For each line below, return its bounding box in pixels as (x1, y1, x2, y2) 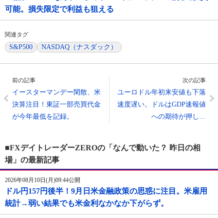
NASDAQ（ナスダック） (41, 43, 117, 51)
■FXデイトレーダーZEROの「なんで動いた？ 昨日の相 (5, 144, 200, 152)
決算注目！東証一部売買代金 (12, 101, 101, 109)
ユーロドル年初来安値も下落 (117, 89, 206, 96)
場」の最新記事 (5, 156, 59, 164)
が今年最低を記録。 (12, 113, 73, 121)
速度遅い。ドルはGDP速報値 (117, 101, 206, 109)
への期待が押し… (151, 113, 206, 121)
